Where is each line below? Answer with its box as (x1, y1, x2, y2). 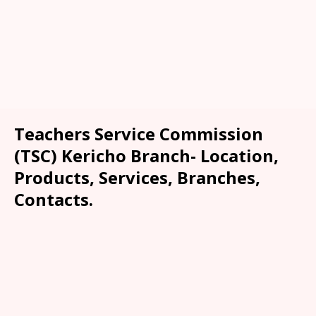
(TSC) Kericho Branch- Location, (14, 144, 279, 167)
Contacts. (14, 188, 93, 211)
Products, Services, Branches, (14, 166, 260, 189)
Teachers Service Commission (14, 122, 263, 145)
